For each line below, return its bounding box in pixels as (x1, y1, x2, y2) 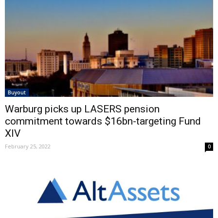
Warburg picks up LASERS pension (5, 103, 160, 115)
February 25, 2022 (5, 143, 51, 150)
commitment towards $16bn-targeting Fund (5, 115, 201, 127)
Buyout (8, 89, 26, 96)
